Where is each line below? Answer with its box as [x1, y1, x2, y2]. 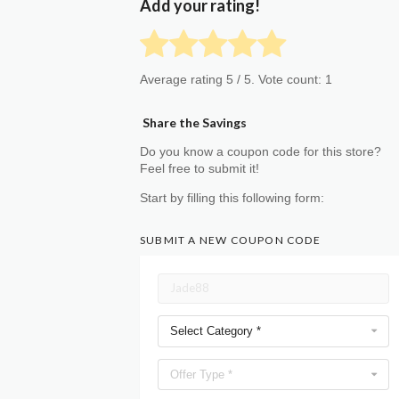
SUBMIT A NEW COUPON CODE [140, 232, 321, 247]
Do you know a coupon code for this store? [140, 145, 381, 159]
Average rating [140, 73, 226, 86]
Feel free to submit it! [140, 162, 259, 175]
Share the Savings [140, 115, 247, 130]
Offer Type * [170, 367, 232, 381]
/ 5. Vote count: [237, 73, 325, 86]
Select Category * [170, 324, 261, 338]
